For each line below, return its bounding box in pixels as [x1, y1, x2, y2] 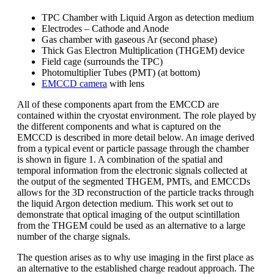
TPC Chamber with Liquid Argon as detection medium [42, 12, 254, 23]
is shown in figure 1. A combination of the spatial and [17, 154, 223, 165]
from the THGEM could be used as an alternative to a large [17, 220, 245, 231]
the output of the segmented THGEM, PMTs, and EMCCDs [17, 176, 250, 187]
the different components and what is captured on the [17, 120, 221, 131]
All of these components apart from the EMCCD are [17, 98, 219, 109]
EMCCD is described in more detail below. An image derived [17, 131, 254, 143]
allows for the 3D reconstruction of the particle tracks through [17, 187, 254, 198]
